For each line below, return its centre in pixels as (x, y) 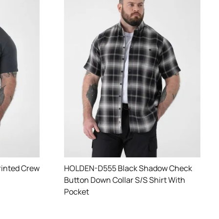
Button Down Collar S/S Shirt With (125, 180)
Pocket (77, 191)
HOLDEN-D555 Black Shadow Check (128, 168)
